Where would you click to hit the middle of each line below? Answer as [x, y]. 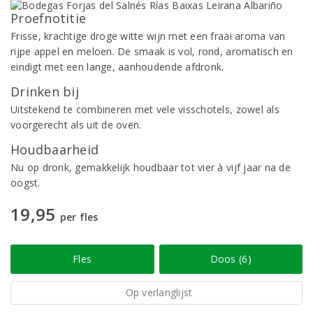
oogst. [26, 183]
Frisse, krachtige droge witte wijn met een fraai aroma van [148, 36]
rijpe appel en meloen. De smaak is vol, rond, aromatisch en [152, 51]
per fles [79, 217]
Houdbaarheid [55, 150]
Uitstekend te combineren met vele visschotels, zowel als [145, 109]
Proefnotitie [49, 18]
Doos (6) [231, 259]
